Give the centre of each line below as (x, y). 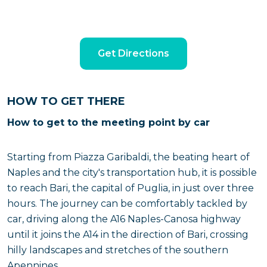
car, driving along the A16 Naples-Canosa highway (124, 219)
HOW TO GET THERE (66, 101)
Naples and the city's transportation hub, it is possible (132, 173)
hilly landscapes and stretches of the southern (118, 250)
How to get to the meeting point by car (108, 122)
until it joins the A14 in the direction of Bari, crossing (128, 235)
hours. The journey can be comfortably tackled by (127, 204)
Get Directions (133, 53)
